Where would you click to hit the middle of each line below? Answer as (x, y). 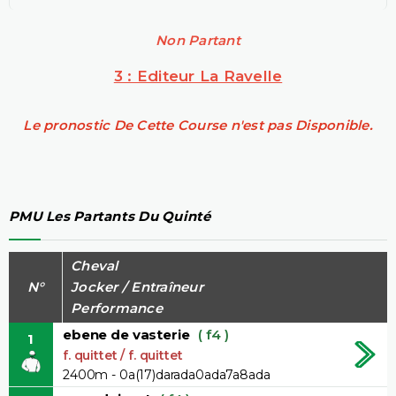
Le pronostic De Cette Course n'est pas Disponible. (198, 125)
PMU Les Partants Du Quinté (110, 217)
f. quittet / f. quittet (123, 355)
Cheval (95, 265)
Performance (117, 308)
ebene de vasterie (126, 334)
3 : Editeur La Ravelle (198, 76)
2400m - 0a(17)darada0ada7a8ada (167, 374)
